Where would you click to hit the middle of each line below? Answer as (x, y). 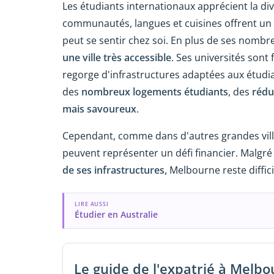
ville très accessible (127, 57)
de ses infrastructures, (116, 170)
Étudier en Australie (116, 214)
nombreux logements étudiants (155, 91)
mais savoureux (99, 109)
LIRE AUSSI (92, 204)
